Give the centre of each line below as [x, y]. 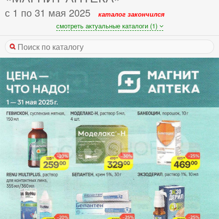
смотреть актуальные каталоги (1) [108, 26]
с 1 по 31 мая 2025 [48, 12]
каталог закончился [131, 14]
